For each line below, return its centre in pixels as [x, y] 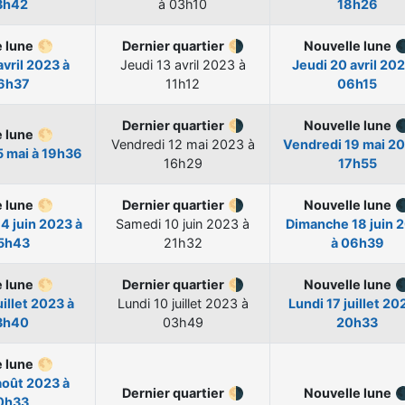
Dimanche [318, 224]
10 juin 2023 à [207, 224]
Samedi [140, 224]
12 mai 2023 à [211, 145]
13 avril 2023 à [201, 65]
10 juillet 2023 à [201, 304]
